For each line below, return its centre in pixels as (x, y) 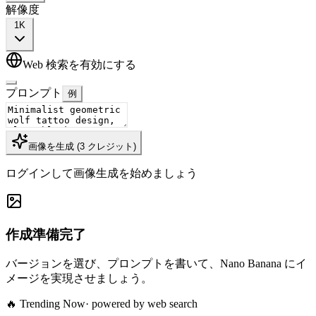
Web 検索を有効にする (79, 64)
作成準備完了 (46, 234)
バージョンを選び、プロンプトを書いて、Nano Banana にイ (156, 264)
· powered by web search (141, 304)
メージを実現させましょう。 (79, 279)
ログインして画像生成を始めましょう (102, 173)
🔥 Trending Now (45, 304)
